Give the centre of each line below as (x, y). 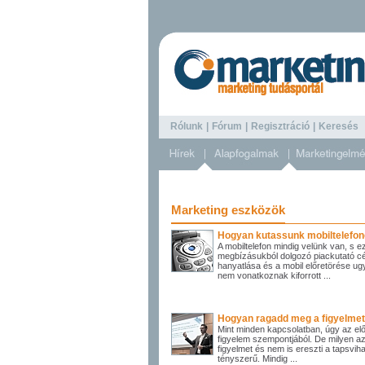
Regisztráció (280, 127)
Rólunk (187, 127)
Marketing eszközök (228, 210)
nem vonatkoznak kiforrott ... (274, 275)
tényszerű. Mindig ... (257, 358)
